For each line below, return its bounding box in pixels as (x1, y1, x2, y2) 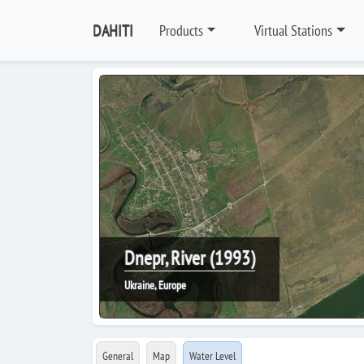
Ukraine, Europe (124, 278, 186, 292)
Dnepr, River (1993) (124, 245, 255, 271)
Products (159, 21, 203, 40)
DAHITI (93, 19, 133, 41)
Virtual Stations (254, 21, 333, 40)
